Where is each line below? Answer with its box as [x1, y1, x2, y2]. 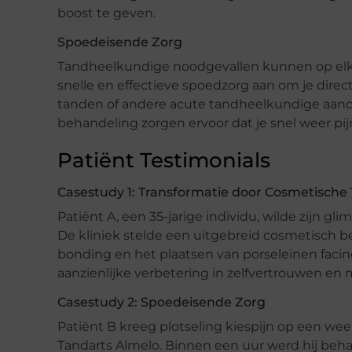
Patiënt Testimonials [57, 147, 270, 173]
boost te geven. [57, 5, 156, 20]
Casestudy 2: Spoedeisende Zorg [57, 294, 266, 310]
